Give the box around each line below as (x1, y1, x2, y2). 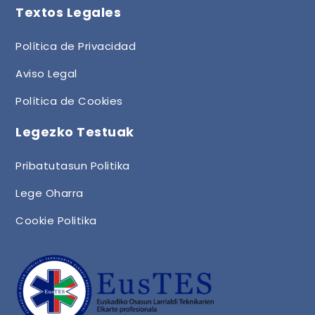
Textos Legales (15, 4, 122, 21)
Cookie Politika (15, 212, 97, 228)
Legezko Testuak (15, 122, 134, 141)
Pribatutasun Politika (15, 157, 130, 173)
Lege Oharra (15, 185, 84, 200)
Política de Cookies (15, 94, 123, 108)
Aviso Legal (15, 66, 77, 81)
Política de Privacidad (15, 39, 136, 53)
